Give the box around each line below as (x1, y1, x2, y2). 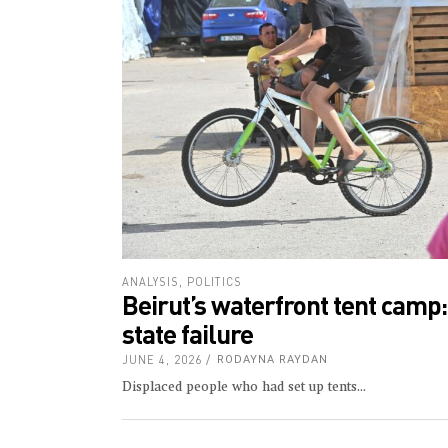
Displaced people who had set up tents (122, 381, 357, 395)
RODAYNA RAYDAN (217, 353, 328, 367)
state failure (122, 318, 253, 350)
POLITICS (187, 275, 242, 289)
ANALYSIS (122, 275, 179, 289)
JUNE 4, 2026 (122, 353, 202, 367)
